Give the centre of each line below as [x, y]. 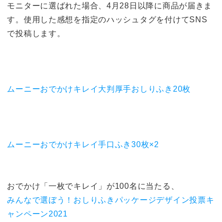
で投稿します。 [36, 33]
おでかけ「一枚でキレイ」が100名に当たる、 [93, 186]
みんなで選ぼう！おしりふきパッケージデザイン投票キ [111, 200]
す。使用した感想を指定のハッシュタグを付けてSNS [107, 19]
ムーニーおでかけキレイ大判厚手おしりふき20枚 [99, 89]
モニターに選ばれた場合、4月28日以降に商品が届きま [110, 5]
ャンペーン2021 [37, 214]
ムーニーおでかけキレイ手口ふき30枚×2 [83, 144]
